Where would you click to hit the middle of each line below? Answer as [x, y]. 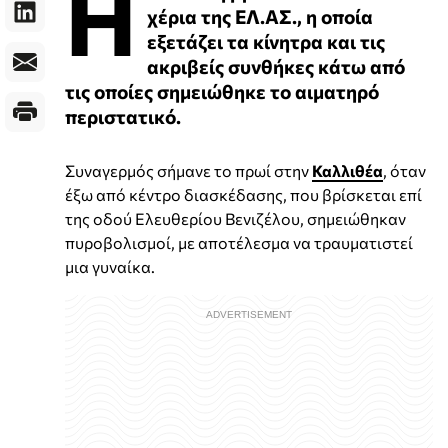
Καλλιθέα [347, 170]
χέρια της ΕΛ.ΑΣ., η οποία [260, 15]
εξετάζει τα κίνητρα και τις [266, 40]
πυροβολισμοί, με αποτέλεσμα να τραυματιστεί [239, 242]
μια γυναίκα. [110, 266]
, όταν [404, 170]
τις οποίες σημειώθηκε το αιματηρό [222, 90]
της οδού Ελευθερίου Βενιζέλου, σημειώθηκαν [235, 218]
